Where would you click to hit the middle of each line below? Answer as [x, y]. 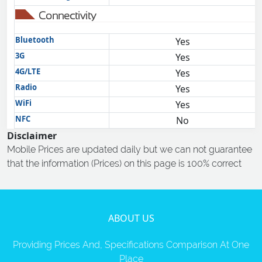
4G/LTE [28, 71]
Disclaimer [32, 136]
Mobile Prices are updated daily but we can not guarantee [130, 149]
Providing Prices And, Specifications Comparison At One [131, 245]
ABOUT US [131, 218]
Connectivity [67, 15]
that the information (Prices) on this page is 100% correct [124, 163]
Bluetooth [35, 40]
